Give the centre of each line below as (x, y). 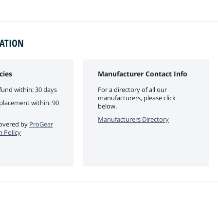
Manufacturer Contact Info (143, 73)
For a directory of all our (132, 89)
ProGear (41, 124)
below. (107, 106)
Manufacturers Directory (133, 119)
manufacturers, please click (137, 98)
